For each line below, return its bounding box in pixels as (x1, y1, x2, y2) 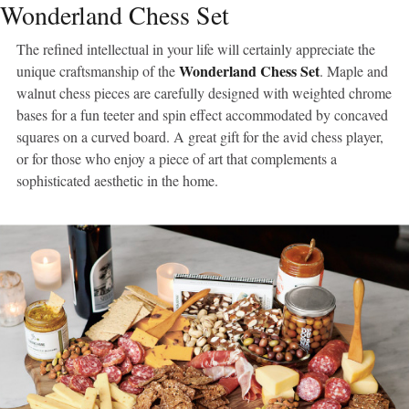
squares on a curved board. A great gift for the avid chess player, (16, 126, 383, 146)
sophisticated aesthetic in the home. (16, 170, 218, 190)
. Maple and (320, 60, 388, 80)
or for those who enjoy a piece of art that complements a (16, 148, 337, 168)
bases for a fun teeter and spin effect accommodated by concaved (16, 104, 388, 124)
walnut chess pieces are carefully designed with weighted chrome (16, 82, 392, 102)
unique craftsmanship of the (16, 60, 179, 80)
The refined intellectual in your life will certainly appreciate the (16, 38, 375, 58)
